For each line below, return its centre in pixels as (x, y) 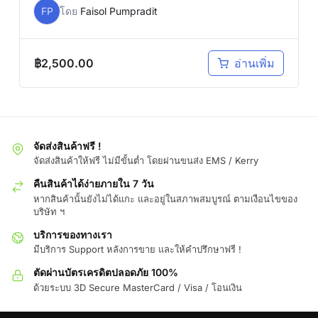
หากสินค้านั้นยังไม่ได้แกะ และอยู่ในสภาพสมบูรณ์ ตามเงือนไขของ (165, 198)
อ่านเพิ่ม (254, 63)
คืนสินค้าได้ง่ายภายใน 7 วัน (94, 184)
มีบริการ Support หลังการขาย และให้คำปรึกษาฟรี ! (137, 250)
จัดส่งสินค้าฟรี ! (67, 146)
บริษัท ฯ (49, 211)
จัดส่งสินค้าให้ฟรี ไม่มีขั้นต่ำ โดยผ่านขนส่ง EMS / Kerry (146, 161)
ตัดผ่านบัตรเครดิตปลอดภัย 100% (106, 273)
